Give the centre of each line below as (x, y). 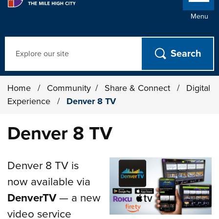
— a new (79, 198)
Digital (198, 88)
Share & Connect (139, 88)
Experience (30, 101)
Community (69, 88)
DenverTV (32, 198)
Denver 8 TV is (43, 165)
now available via (49, 182)
